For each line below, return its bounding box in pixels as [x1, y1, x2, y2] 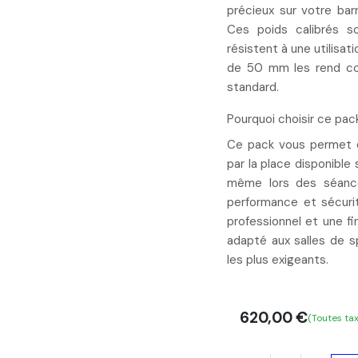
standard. [227, 79, 279, 95]
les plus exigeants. [227, 252, 328, 268]
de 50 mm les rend [227, 60, 346, 76]
